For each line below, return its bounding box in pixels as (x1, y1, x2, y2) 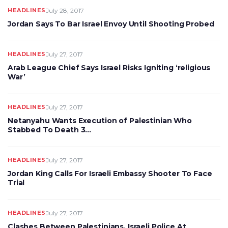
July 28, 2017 (45, 7, 84, 14)
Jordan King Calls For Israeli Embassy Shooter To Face (8, 169, 212, 178)
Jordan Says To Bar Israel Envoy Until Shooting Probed (8, 19, 214, 28)
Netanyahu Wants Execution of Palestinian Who (8, 116, 192, 125)
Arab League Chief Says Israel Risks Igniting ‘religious (8, 63, 211, 72)
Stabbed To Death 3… (8, 125, 92, 134)
